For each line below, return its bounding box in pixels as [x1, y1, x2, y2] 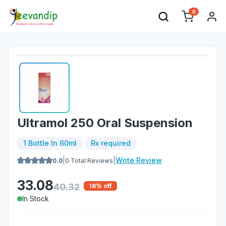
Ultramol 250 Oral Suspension [17, 116, 193, 130]
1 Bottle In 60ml [23, 139, 77, 147]
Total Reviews [69, 156, 113, 164]
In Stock [22, 194, 49, 203]
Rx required [91, 139, 131, 147]
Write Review [116, 156, 162, 164]
